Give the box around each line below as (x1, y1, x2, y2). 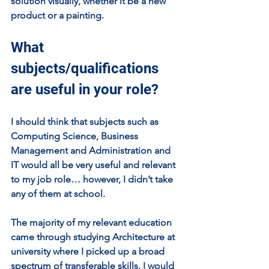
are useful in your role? (11, 81, 159, 98)
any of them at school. (11, 188, 107, 199)
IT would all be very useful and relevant (11, 159, 178, 171)
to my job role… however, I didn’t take (11, 174, 175, 185)
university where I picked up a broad (11, 246, 167, 257)
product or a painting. (11, 10, 104, 21)
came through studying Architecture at (11, 231, 177, 243)
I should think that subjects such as (11, 116, 161, 127)
